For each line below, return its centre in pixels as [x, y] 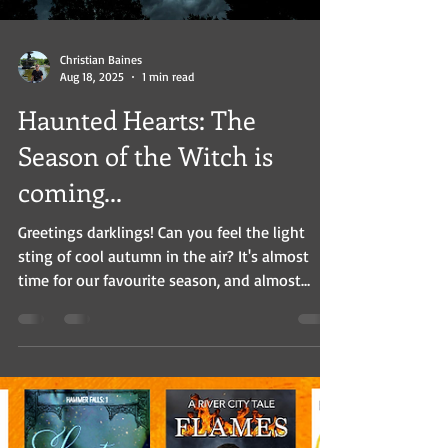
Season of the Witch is [145, 191]
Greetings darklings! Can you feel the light [161, 268]
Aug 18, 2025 [92, 112]
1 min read [168, 112]
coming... [70, 227]
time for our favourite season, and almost [159, 316]
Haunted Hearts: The [137, 155]
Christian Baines [101, 95]
